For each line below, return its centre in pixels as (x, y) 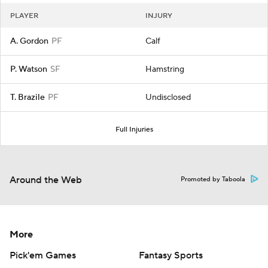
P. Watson (29, 70)
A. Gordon (29, 42)
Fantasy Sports (171, 256)
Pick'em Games (43, 256)
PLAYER (24, 16)
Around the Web (46, 180)
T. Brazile (28, 98)
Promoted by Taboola (213, 180)
